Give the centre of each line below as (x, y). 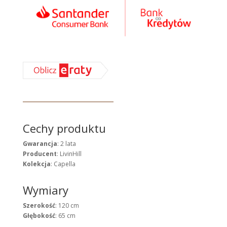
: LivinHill (69, 154)
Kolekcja (36, 164)
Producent (40, 154)
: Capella (63, 164)
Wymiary (45, 190)
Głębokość (39, 215)
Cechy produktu (64, 128)
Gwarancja (40, 143)
